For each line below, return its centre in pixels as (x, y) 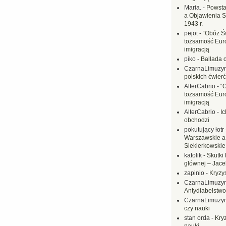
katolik (193, 155)
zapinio (194, 173)
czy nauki (197, 208)
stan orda (197, 218)
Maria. (193, 8)
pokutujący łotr (204, 130)
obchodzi (197, 120)
